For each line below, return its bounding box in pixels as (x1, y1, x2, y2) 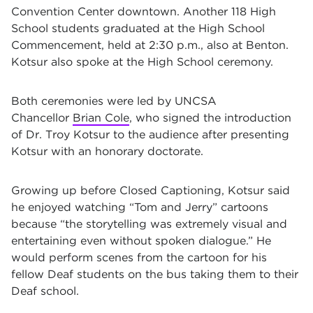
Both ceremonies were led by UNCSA (11, 94, 217, 108)
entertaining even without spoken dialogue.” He (11, 234, 271, 247)
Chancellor (11, 111, 73, 124)
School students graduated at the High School (11, 22, 265, 35)
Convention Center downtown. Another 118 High (11, 5, 276, 18)
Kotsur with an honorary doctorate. (11, 145, 203, 158)
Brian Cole (73, 111, 129, 124)
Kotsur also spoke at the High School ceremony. (11, 55, 273, 68)
